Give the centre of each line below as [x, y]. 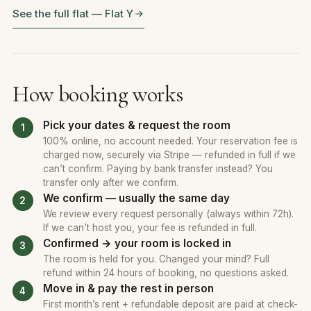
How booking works [98, 94]
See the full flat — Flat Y [73, 14]
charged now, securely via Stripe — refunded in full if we [169, 155]
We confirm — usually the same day [136, 199]
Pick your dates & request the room [136, 126]
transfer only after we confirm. [110, 183]
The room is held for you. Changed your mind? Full [156, 259]
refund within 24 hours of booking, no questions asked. [166, 273]
